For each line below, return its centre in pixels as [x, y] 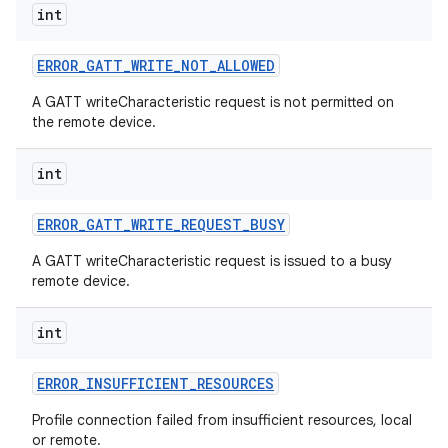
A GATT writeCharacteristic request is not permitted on [213, 102]
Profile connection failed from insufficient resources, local [222, 420]
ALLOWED [246, 65]
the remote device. [94, 122]
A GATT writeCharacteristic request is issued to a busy [212, 261]
